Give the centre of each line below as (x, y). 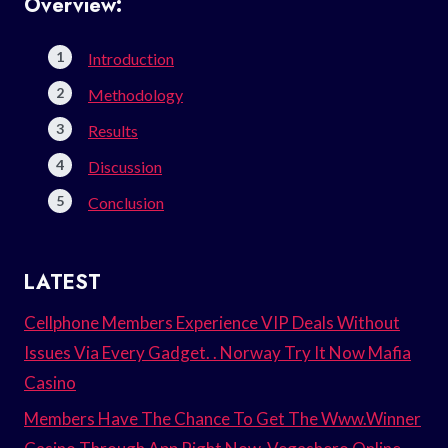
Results (113, 130)
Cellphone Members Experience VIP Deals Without (212, 322)
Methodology (135, 94)
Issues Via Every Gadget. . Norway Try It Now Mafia (217, 352)
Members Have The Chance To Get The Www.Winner (222, 419)
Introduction (131, 58)
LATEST (62, 282)
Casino (50, 382)
